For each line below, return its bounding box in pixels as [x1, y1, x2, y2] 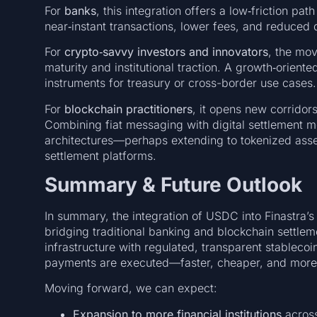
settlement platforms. [44, 148, 156, 163]
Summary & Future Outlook [44, 172, 302, 197]
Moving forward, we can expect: [44, 281, 217, 296]
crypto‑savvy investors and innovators [64, 45, 268, 59]
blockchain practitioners [64, 101, 192, 116]
